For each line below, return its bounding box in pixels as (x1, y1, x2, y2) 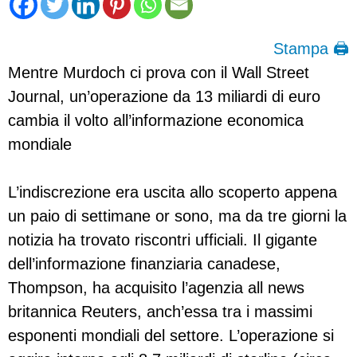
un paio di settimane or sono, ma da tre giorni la (8, 206, 347, 225)
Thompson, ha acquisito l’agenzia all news (8, 278, 304, 296)
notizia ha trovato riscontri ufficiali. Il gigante (8, 230, 317, 249)
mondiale (8, 135, 72, 153)
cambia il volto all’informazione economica (8, 111, 304, 129)
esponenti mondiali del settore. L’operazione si (8, 326, 334, 344)
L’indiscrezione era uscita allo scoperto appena (8, 182, 337, 201)
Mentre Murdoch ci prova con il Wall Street (8, 63, 309, 81)
